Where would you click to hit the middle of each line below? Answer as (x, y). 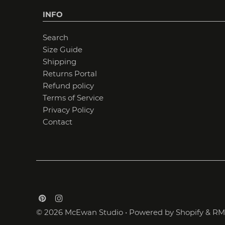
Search (55, 38)
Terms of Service (73, 98)
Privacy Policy (68, 110)
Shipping (59, 62)
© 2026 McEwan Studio (80, 212)
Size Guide (62, 50)
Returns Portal (70, 74)
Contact (57, 122)
